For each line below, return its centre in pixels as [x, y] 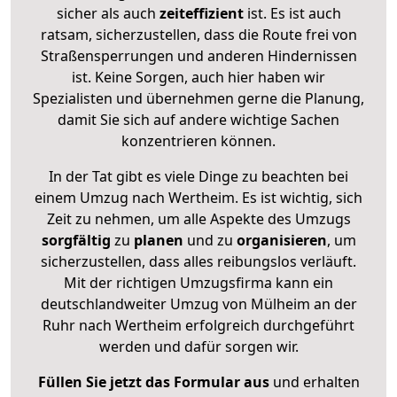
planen [158, 240]
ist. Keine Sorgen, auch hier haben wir [198, 77]
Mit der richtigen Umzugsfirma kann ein [198, 282]
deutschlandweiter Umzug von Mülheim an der [198, 304]
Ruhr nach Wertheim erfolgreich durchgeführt [198, 325]
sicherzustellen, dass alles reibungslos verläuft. [198, 261]
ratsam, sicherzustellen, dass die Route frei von [198, 34]
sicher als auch [108, 13]
